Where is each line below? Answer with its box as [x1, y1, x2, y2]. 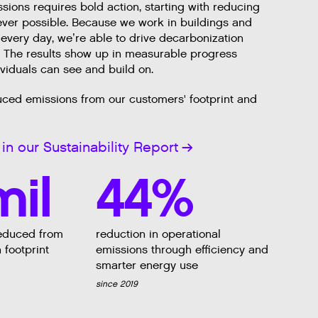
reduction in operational [95, 226, 221, 242]
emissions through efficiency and [95, 242, 268, 258]
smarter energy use [95, 258, 202, 273]
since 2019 [95, 278, 138, 290]
